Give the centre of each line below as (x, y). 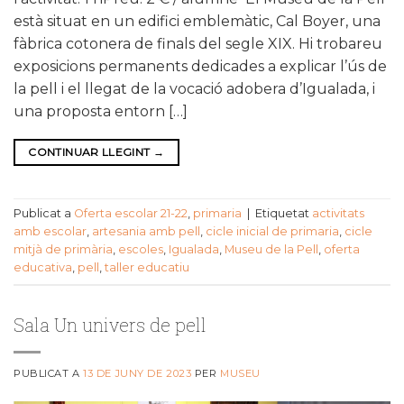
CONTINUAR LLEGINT (91, 151)
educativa (43, 268)
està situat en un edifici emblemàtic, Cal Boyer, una (197, 21)
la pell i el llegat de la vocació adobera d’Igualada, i (194, 88)
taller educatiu (147, 268)
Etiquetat (284, 214)
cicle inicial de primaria (272, 232)
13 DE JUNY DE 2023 (138, 373)
